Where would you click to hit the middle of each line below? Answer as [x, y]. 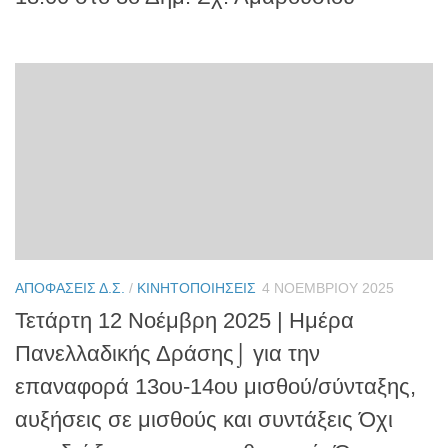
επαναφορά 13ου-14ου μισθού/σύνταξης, [215, 386]
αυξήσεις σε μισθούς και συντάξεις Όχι [204, 419]
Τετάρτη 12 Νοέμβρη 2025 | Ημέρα [184, 320]
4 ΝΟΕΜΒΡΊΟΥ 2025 [328, 287]
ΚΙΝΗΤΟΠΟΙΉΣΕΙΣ [196, 287]
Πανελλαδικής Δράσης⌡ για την [167, 353]
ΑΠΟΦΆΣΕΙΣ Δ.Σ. [70, 287]
